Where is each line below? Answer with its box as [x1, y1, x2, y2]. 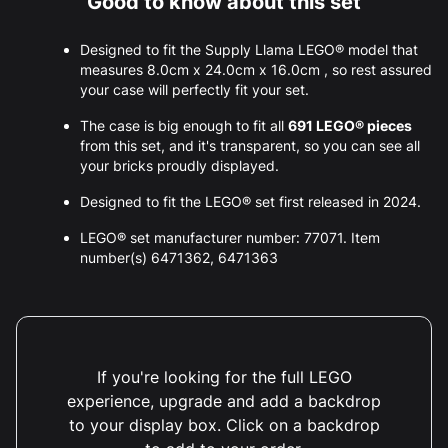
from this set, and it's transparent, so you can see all [80, 136, 420, 154]
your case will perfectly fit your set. [80, 80, 309, 98]
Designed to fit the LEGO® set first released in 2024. [80, 192, 421, 210]
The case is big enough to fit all [80, 116, 288, 134]
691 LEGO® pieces [288, 116, 412, 134]
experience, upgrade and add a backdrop [67, 390, 381, 411]
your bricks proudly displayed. [80, 156, 279, 174]
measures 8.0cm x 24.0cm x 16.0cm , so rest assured [80, 60, 432, 78]
